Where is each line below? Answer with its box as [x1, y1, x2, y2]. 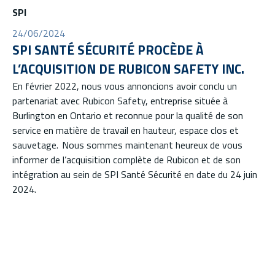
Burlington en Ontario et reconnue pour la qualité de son [12, 107, 243, 123]
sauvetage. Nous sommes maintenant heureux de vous [12, 137, 242, 152]
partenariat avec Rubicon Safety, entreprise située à [12, 93, 228, 108]
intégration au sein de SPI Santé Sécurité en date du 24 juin [12, 166, 257, 182]
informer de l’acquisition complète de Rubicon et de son [12, 152, 241, 167]
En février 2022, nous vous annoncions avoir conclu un [12, 78, 237, 93]
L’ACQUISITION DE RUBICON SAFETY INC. [12, 58, 244, 79]
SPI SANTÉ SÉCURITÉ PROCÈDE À [12, 39, 204, 60]
